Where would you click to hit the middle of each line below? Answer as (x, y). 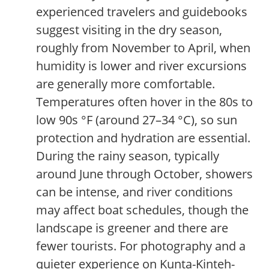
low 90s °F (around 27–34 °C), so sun (137, 120)
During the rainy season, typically (128, 156)
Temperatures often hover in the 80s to (144, 102)
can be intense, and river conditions (134, 192)
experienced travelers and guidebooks (142, 12)
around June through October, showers (144, 174)
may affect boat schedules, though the (142, 210)
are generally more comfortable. (125, 84)
